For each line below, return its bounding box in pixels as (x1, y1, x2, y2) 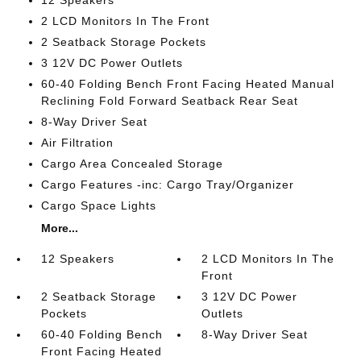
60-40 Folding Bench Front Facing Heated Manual (40, 77, 334, 90)
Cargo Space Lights (40, 199, 156, 212)
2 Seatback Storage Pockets (40, 35, 206, 48)
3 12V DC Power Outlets (40, 56, 183, 69)
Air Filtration (40, 136, 114, 149)
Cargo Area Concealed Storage (40, 157, 223, 170)
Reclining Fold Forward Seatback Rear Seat (40, 94, 298, 107)
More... (40, 222, 78, 234)
